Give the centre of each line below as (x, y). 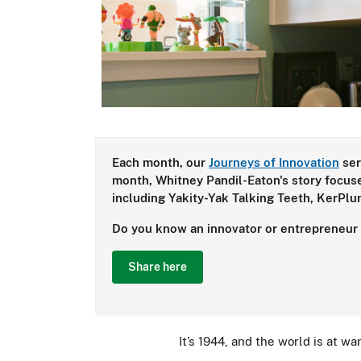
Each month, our (160, 162)
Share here (158, 267)
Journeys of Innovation (274, 162)
